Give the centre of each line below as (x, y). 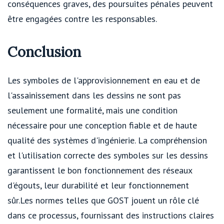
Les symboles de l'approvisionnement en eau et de (104, 80)
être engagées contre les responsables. (82, 19)
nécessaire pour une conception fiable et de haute (102, 125)
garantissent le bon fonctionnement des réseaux (100, 170)
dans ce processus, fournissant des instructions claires (111, 215)
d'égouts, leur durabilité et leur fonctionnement (98, 185)
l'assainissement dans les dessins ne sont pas (94, 95)
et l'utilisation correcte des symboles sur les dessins (108, 155)
